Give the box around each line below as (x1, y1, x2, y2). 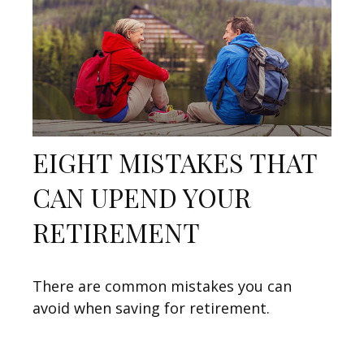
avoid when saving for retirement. (32, 298, 270, 318)
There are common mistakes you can (32, 276, 292, 297)
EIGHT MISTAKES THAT (32, 145, 317, 180)
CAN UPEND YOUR (32, 180, 251, 215)
